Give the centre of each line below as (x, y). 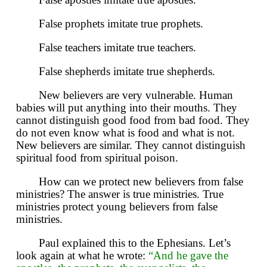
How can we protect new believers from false (141, 182)
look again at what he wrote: (82, 256)
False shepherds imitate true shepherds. (127, 72)
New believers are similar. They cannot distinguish (131, 145)
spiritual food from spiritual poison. (97, 158)
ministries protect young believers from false (117, 207)
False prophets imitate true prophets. (121, 24)
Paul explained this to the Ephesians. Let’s (135, 243)
